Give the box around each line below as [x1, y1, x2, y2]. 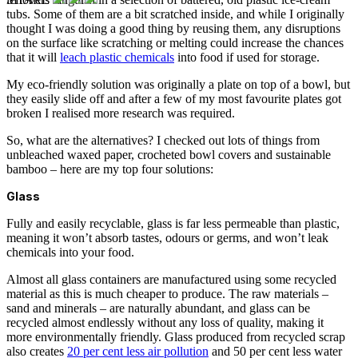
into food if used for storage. [174, 50, 323, 65]
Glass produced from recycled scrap [165, 330, 345, 344]
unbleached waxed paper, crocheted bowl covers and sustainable [6, 148, 331, 162]
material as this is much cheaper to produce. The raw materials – [6, 287, 328, 301]
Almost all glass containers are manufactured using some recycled [6, 272, 336, 287]
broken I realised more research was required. [6, 106, 235, 121]
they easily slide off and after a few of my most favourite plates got [6, 92, 341, 106]
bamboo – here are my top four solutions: [6, 162, 213, 177]
